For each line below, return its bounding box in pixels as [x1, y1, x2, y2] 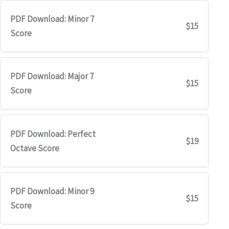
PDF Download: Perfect [10, 128, 96, 140]
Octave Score [10, 142, 59, 154]
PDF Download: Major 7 [10, 71, 94, 82]
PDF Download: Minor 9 [10, 185, 94, 197]
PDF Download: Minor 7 [10, 13, 94, 25]
